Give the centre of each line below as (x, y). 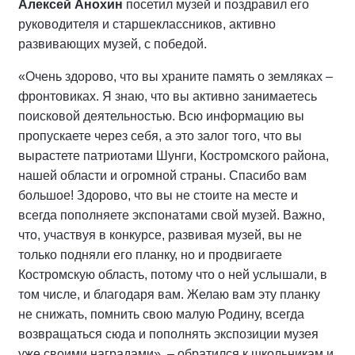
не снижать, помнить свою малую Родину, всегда (161, 315)
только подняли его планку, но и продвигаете (150, 255)
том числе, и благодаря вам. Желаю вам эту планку (169, 295)
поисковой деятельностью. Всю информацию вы (161, 116)
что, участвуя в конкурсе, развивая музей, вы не (160, 235)
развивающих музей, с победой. (113, 44)
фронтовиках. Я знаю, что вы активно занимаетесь (168, 97)
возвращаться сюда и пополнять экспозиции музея (168, 334)
